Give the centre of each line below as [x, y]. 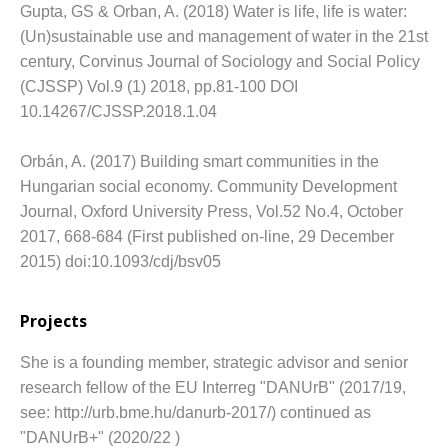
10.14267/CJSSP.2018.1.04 [122, 111]
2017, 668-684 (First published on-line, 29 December [207, 236]
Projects [53, 320]
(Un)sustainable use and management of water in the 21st [224, 36]
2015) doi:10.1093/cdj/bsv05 [120, 261]
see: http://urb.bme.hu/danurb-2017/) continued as [195, 412]
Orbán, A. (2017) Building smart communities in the [199, 161]
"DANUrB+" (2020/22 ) [102, 437]
